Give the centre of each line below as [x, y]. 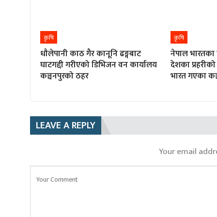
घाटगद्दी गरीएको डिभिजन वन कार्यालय [99, 65]
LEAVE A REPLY [66, 126]
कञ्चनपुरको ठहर [64, 76]
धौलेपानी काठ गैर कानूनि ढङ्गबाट [91, 54]
